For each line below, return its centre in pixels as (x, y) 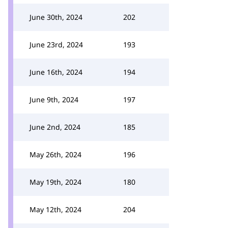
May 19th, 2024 (55, 182)
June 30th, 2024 (56, 17)
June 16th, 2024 (56, 72)
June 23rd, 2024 (56, 45)
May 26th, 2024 (55, 154)
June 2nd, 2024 (55, 127)
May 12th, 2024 (55, 209)
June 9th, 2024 (54, 99)
